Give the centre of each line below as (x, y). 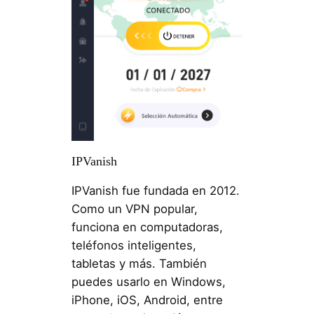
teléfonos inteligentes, (134, 245)
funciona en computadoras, (147, 227)
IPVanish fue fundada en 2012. (155, 190)
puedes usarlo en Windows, (148, 281)
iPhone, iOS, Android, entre (147, 300)
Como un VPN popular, (134, 209)
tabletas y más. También (139, 263)
